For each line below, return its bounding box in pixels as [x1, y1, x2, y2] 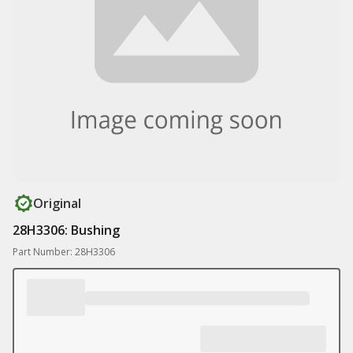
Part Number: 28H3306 [13, 245, 115, 258]
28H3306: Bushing [13, 221, 120, 239]
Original [33, 195, 81, 212]
